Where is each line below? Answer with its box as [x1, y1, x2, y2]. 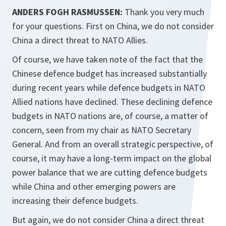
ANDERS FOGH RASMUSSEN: [12, 6, 123, 18]
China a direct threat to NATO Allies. [12, 34, 148, 46]
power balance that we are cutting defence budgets [12, 166, 207, 178]
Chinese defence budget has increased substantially [12, 68, 207, 79]
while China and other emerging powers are [12, 181, 176, 192]
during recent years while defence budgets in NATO [12, 82, 205, 93]
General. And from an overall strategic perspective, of [12, 138, 213, 150]
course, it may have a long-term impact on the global [12, 152, 211, 164]
